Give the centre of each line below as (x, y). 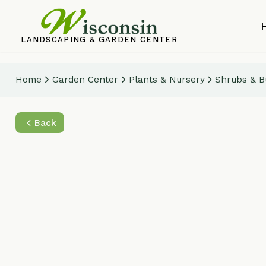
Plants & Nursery (151, 72)
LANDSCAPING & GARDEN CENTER (90, 36)
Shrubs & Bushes (230, 72)
